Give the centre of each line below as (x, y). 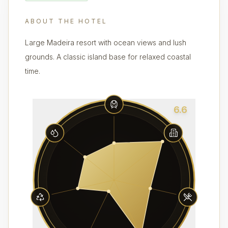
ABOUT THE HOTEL (66, 21)
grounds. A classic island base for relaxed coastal (108, 57)
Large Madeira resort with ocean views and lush (106, 42)
